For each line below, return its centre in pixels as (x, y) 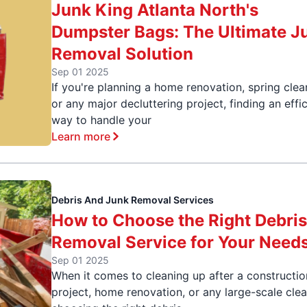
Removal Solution (123, 53)
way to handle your (102, 120)
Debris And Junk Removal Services (133, 200)
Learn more (81, 136)
